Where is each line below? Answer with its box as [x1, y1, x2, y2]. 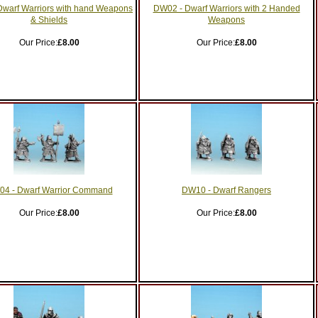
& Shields [31, 15, 67, 25]
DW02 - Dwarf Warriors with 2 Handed [153, 4, 300, 13]
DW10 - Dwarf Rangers [182, 185, 271, 195]
